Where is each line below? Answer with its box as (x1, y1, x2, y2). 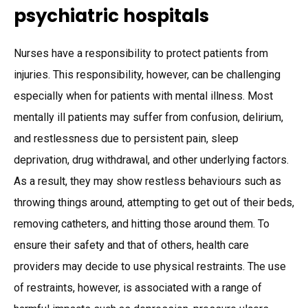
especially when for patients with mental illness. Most (14, 89, 273, 102)
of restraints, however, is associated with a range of (14, 280, 262, 294)
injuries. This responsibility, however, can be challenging (14, 67, 280, 81)
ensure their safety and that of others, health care (14, 238, 249, 252)
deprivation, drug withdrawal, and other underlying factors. (14, 153, 289, 166)
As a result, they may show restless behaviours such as (14, 174, 281, 188)
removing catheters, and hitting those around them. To (14, 217, 269, 230)
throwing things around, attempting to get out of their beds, (14, 195, 294, 209)
